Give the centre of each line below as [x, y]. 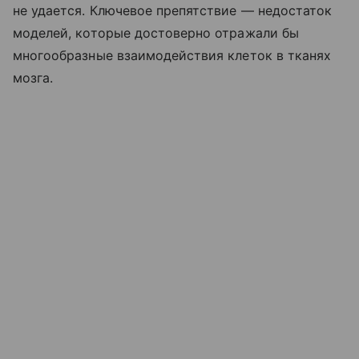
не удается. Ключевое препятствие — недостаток [173, 10]
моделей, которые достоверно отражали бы [156, 32]
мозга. [33, 77]
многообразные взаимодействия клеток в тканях [172, 55]
